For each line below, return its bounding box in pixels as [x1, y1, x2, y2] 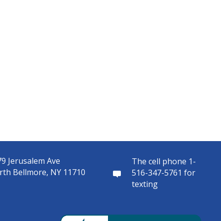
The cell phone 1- [131, 156, 196, 167]
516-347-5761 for [131, 167, 195, 178]
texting [131, 179, 158, 189]
